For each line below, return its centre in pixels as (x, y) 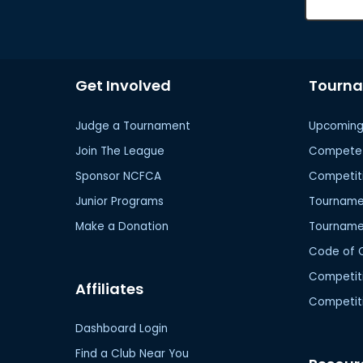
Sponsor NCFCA (119, 176)
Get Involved (124, 85)
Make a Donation (122, 226)
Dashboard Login (122, 329)
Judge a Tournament (133, 126)
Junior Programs (120, 201)
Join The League (120, 151)
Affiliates (110, 288)
